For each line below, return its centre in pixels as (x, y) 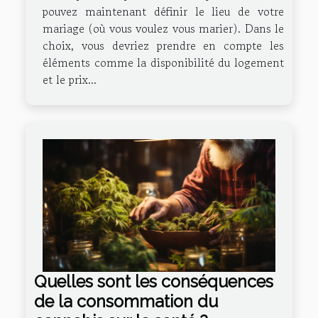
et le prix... (70, 79)
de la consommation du (126, 302)
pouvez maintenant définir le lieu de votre (163, 11)
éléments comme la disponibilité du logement (163, 62)
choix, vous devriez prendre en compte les (163, 45)
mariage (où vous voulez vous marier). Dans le (163, 28)
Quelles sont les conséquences (154, 282)
